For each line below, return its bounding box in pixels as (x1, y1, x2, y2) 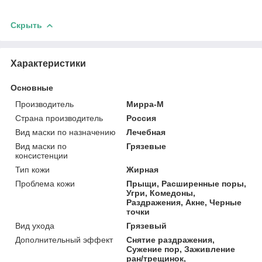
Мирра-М (126, 99, 164, 109)
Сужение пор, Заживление (126, 244, 236, 254)
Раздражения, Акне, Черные (126, 197, 242, 207)
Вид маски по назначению (15, 127, 116, 137)
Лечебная (126, 127, 166, 137)
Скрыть (11, 20, 42, 30)
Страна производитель (15, 113, 103, 123)
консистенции (15, 150, 68, 160)
